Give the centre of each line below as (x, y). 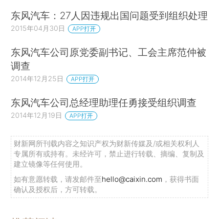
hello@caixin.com (132, 179)
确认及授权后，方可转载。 (58, 190)
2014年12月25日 (37, 79)
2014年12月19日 (37, 115)
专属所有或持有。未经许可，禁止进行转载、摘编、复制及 (109, 154)
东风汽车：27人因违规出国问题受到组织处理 (109, 16)
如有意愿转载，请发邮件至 (58, 179)
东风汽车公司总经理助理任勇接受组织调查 (104, 102)
